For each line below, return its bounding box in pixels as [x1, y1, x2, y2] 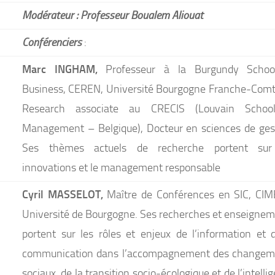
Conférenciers [22, 35, 82, 49]
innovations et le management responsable [22, 161, 220, 174]
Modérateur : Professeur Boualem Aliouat [22, 8, 203, 22]
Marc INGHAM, [22, 62, 98, 76]
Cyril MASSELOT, [22, 187, 107, 201]
